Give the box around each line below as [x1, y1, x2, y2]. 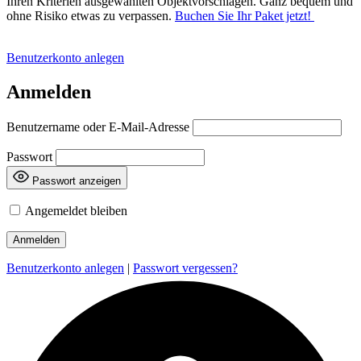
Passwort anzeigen [32, 174, 121, 187]
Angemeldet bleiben [23, 203, 127, 218]
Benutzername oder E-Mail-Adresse [6, 119, 189, 134]
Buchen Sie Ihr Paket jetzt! [175, 8, 314, 23]
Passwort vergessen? [133, 260, 238, 275]
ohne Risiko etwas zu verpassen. [6, 8, 175, 23]
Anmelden [6, 81, 91, 102]
